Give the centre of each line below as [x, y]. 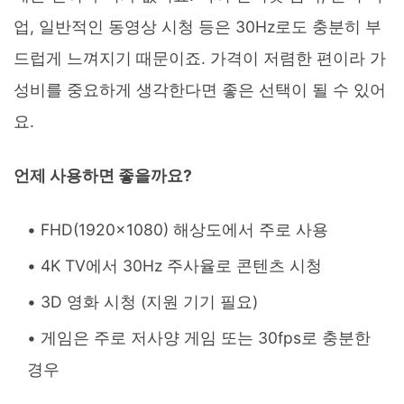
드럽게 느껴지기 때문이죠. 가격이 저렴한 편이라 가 [200, 58]
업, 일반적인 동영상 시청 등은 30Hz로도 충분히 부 [197, 26]
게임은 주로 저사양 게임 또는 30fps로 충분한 [206, 337]
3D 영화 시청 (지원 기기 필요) [149, 301]
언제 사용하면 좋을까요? [103, 175]
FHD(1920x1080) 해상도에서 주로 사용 [184, 229]
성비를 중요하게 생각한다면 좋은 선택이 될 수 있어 [200, 89]
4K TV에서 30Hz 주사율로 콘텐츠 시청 [181, 265]
